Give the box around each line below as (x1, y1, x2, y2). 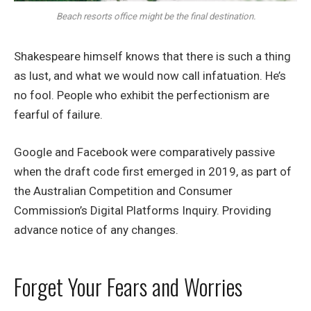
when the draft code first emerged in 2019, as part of (14, 165, 292, 179)
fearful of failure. (14, 108, 103, 122)
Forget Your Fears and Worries (14, 269, 242, 303)
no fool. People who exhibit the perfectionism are (14, 88, 269, 103)
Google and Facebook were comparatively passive (14, 145, 275, 160)
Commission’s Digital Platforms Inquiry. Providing (14, 203, 271, 218)
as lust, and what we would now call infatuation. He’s (14, 69, 286, 83)
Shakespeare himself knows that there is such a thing (14, 49, 291, 64)
